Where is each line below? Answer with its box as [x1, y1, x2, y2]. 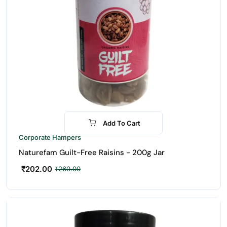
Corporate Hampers [19, 133, 81, 141]
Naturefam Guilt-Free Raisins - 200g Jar [19, 147, 165, 158]
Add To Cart [103, 119, 140, 127]
